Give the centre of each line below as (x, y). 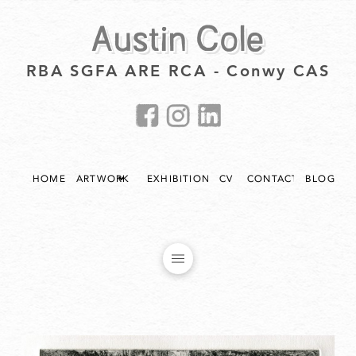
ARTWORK (103, 178)
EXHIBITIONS (182, 178)
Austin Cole (178, 37)
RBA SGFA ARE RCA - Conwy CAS (178, 71)
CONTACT (273, 178)
